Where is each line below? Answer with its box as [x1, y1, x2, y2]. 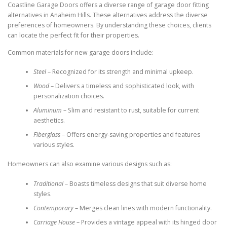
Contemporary [33, 203, 73, 212]
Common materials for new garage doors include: [8, 48, 154, 57]
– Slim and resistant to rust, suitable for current [61, 105, 199, 115]
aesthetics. [33, 116, 65, 125]
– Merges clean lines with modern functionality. [73, 203, 212, 212]
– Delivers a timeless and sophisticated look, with [49, 81, 194, 90]
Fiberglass [33, 130, 60, 139]
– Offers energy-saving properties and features [60, 130, 200, 139]
